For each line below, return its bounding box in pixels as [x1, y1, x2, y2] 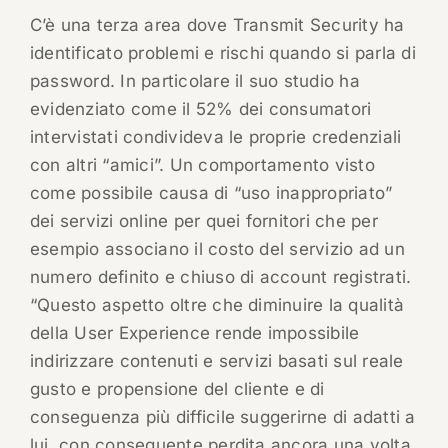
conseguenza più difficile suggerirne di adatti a [29, 407, 416, 428]
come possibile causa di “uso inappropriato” [29, 183, 393, 204]
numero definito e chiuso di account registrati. [29, 267, 412, 288]
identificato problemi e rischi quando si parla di [29, 43, 416, 64]
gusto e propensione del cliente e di [29, 379, 325, 400]
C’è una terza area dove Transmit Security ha [29, 15, 405, 36]
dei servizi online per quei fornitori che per [29, 211, 378, 232]
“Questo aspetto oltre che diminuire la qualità [29, 295, 405, 316]
